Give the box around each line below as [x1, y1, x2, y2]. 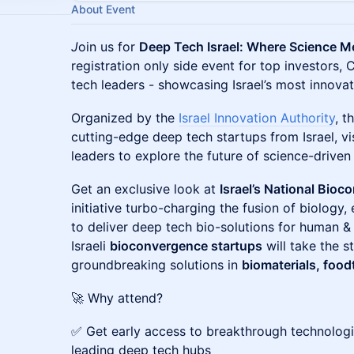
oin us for [78, 39, 139, 55]
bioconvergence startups [110, 238, 262, 254]
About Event [71, 2, 135, 16]
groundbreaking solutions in [71, 257, 242, 273]
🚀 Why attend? [71, 290, 163, 306]
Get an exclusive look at [71, 181, 220, 197]
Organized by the [71, 110, 179, 126]
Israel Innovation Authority [179, 110, 335, 126]
